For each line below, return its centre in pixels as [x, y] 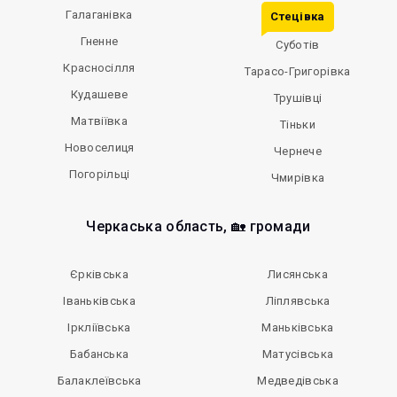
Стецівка [298, 17]
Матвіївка [99, 121]
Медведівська [298, 381]
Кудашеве [99, 95]
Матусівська [298, 354]
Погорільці [99, 175]
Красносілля [99, 68]
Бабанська [99, 354]
